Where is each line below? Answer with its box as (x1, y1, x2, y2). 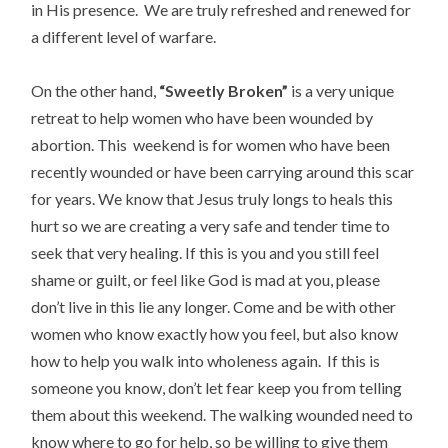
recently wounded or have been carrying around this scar (31, 162, 415, 182)
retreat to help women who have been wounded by (31, 108, 374, 128)
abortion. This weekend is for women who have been (31, 135, 391, 155)
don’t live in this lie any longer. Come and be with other (31, 297, 397, 317)
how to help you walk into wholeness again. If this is (31, 351, 381, 371)
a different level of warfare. (31, 27, 217, 47)
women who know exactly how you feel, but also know (31, 324, 399, 344)
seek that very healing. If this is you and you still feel (31, 243, 380, 263)
